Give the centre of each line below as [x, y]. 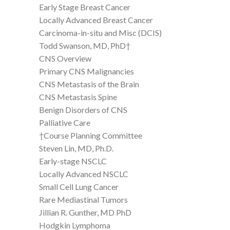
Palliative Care [65, 122]
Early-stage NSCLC [73, 161]
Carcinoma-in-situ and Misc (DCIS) [100, 32]
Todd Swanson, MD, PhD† [85, 45]
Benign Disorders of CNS [83, 109]
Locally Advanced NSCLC [84, 174]
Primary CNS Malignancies [87, 71]
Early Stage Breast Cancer [85, 7]
